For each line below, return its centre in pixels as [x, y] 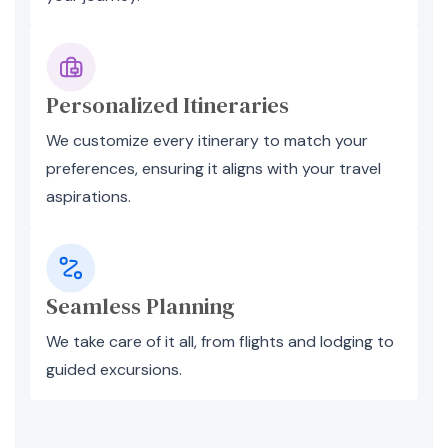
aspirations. [88, 196]
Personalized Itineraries [167, 105]
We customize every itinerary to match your [207, 140]
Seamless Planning [140, 306]
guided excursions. [114, 369]
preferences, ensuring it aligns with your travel [213, 168]
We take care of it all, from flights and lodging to [220, 341]
